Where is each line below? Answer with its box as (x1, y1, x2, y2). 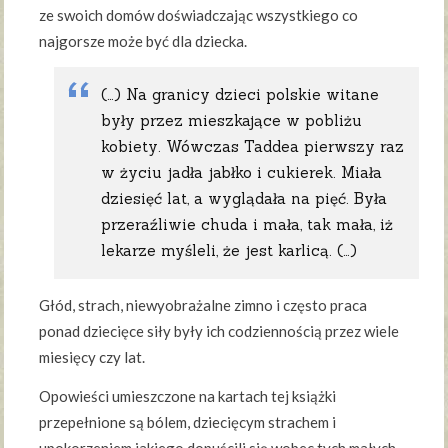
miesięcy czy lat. (39, 347, 146, 366)
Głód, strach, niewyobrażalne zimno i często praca (39, 295, 368, 314)
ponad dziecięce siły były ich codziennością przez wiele (39, 321, 400, 340)
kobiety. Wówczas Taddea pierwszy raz (101, 136, 405, 156)
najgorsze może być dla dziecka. (39, 31, 248, 50)
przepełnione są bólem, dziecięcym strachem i (39, 412, 337, 431)
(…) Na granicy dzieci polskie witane (101, 84, 380, 104)
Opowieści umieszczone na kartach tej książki (39, 386, 337, 405)
